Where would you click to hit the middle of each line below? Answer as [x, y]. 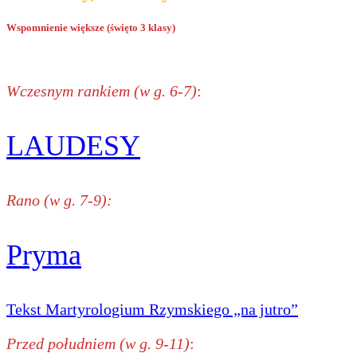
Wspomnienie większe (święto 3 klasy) [91, 27]
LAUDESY [73, 145]
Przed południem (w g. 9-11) [98, 343]
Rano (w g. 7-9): [59, 200]
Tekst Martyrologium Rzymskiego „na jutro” [152, 309]
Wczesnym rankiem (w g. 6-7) [102, 90]
